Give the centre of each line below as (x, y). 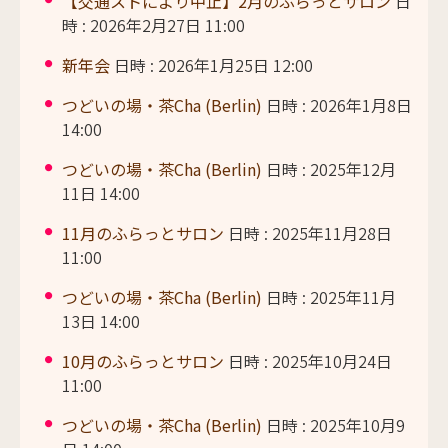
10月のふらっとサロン (142, 360)
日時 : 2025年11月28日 (307, 232)
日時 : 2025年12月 (328, 168)
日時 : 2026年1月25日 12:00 (211, 64)
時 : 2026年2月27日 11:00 (153, 24)
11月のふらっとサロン (142, 232)
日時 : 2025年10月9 (333, 424)
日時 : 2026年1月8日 (336, 104)
